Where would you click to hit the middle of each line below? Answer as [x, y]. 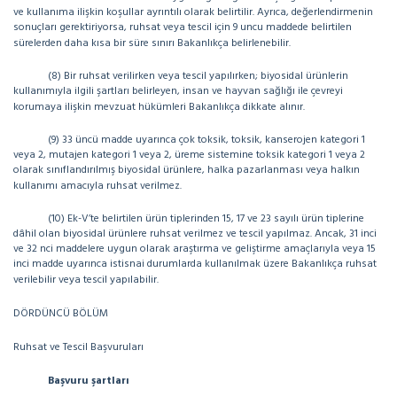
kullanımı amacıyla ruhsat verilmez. [97, 186]
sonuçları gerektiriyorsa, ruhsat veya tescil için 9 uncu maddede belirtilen [183, 27]
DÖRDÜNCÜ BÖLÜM [61, 314]
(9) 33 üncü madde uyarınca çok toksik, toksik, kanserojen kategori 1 [206, 140]
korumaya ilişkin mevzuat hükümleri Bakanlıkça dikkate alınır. [159, 107]
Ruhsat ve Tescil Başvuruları [78, 347]
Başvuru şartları [89, 381]
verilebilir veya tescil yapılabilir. [86, 280]
